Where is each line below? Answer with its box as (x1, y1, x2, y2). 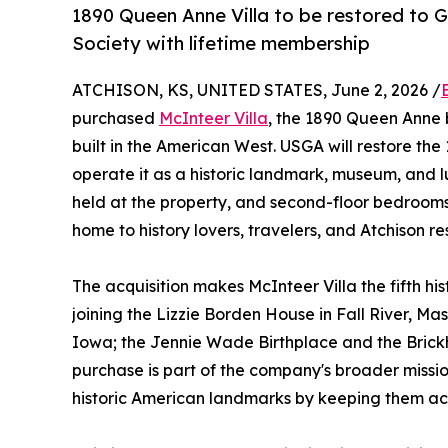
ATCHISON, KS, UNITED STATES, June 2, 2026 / (72, 80, 441, 101)
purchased (72, 108, 159, 129)
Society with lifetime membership (72, 32, 370, 55)
